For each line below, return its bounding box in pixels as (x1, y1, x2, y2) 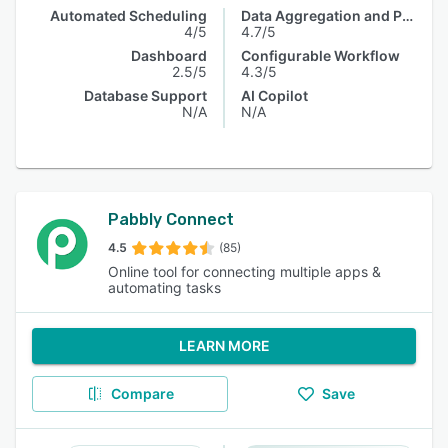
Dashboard (131, 47, 207, 64)
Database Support (84, 87, 207, 104)
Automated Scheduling (50, 7, 207, 24)
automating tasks (108, 279, 221, 296)
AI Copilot (241, 87, 308, 104)
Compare (110, 385, 174, 402)
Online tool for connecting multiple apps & (108, 263, 381, 280)
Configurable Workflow (241, 47, 400, 64)
